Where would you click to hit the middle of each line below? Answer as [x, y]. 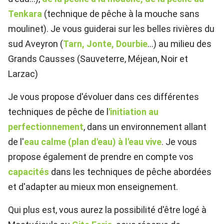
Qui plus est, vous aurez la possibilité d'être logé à [107, 210]
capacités [28, 172]
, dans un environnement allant [145, 127]
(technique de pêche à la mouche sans [121, 14]
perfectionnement [46, 127]
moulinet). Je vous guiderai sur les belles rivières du [111, 29]
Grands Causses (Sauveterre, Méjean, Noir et [98, 59]
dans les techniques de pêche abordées [130, 172]
